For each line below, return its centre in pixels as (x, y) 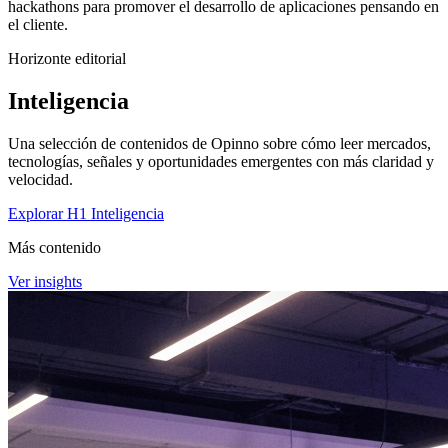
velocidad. (40, 179)
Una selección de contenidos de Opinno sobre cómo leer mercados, (219, 143)
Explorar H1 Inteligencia (86, 213)
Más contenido (54, 247)
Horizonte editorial (67, 58)
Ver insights (45, 281)
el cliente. (38, 24)
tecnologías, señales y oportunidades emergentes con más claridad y (221, 161)
